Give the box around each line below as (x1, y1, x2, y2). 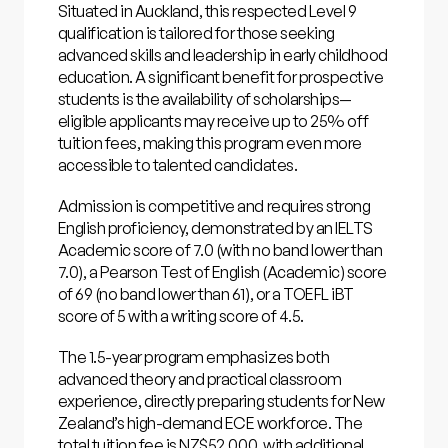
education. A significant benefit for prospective (57, 67, 384, 88)
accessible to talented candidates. (57, 155, 298, 176)
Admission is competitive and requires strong (57, 195, 371, 216)
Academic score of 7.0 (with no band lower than (57, 239, 383, 260)
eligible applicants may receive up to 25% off (57, 111, 369, 132)
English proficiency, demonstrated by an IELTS (57, 217, 373, 238)
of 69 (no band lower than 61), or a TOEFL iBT (57, 283, 354, 304)
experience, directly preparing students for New (57, 390, 385, 411)
